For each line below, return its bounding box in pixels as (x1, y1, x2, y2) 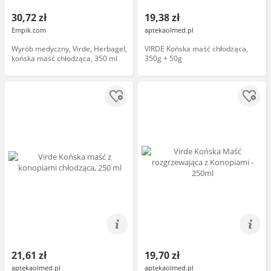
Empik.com (11, 25, 46, 34)
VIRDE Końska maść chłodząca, (145, 44, 248, 54)
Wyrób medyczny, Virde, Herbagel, (11, 44, 127, 54)
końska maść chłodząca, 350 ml (11, 53, 117, 64)
